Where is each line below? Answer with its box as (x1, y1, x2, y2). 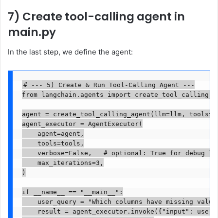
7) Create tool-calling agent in (8, 9, 185, 25)
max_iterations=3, (21, 159, 104, 166)
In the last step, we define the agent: (8, 47, 133, 56)
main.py (8, 24, 56, 40)
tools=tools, (21, 139, 84, 147)
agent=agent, (21, 129, 84, 137)
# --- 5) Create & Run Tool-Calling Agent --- (23, 81, 195, 89)
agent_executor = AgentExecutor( (21, 120, 143, 127)
